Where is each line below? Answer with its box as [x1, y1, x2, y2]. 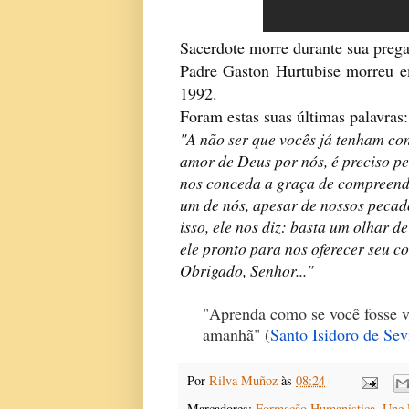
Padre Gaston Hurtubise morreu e [180, 58, 407, 81]
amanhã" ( [203, 322, 270, 345]
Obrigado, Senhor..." [180, 258, 313, 281]
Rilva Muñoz [209, 372, 278, 390]
